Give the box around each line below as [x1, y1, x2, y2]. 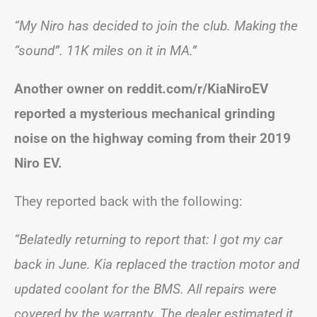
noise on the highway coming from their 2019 [14, 129, 291, 146]
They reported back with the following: [14, 192, 243, 209]
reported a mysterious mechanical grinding [14, 105, 275, 122]
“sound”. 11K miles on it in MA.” [14, 42, 197, 59]
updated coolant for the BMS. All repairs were [14, 280, 277, 297]
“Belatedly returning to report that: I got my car [14, 231, 282, 248]
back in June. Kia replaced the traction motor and [14, 255, 299, 272]
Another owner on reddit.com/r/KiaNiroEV [14, 80, 268, 97]
